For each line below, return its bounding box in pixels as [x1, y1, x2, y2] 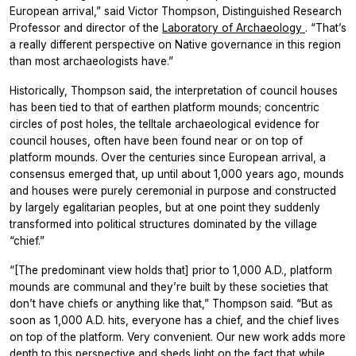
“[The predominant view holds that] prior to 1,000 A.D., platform [10, 263, 332, 277]
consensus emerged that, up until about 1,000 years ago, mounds [10, 167, 344, 180]
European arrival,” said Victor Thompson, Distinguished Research [10, 4, 342, 17]
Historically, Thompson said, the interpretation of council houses [10, 83, 338, 97]
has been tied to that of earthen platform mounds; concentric [10, 100, 319, 114]
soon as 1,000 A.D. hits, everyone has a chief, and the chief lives [10, 313, 339, 327]
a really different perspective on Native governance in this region [10, 37, 341, 51]
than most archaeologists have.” [10, 54, 173, 68]
